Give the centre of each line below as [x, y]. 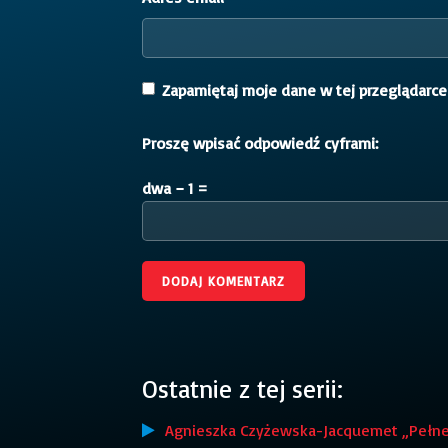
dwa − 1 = [175, 187]
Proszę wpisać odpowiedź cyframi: [260, 142]
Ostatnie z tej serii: [242, 388]
